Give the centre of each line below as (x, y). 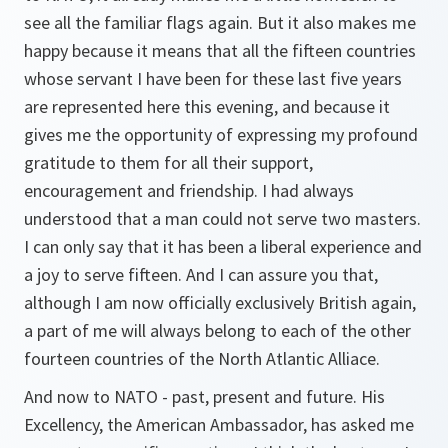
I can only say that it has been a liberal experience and (223, 246)
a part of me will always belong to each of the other (217, 330)
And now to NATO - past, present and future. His (204, 396)
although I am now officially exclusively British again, (220, 302)
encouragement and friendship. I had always (189, 190)
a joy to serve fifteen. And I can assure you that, (201, 274)
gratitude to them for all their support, (168, 162)
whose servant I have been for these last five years (213, 78)
